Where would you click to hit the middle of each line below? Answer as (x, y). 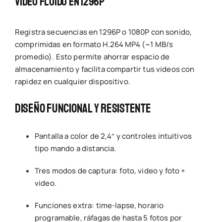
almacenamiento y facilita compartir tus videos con (105, 69)
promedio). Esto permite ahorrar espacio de (92, 56)
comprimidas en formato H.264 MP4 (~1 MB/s (94, 44)
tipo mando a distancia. (75, 148)
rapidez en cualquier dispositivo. (72, 81)
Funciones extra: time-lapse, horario (99, 205)
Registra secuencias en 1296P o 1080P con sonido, (103, 32)
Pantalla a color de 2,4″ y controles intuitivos (113, 136)
